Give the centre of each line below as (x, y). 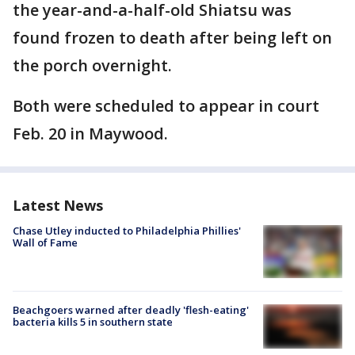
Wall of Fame (45, 242)
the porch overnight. (92, 65)
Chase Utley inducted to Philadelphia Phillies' (127, 231)
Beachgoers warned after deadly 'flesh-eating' (131, 309)
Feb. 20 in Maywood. (90, 134)
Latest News (58, 205)
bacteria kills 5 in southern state (93, 321)
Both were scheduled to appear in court (166, 106)
